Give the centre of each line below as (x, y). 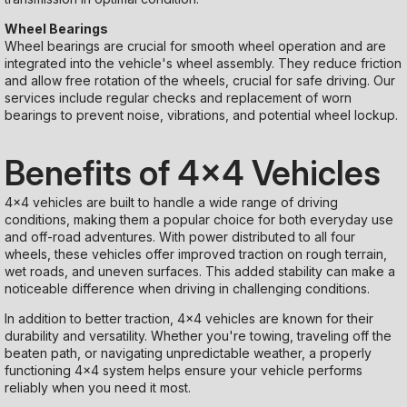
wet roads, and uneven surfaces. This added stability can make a (200, 271)
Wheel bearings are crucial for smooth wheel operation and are (195, 46)
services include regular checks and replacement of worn (178, 98)
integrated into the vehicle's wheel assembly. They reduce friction (203, 64)
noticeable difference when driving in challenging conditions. (187, 288)
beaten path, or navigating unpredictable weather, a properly (188, 352)
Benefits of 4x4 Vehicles (193, 173)
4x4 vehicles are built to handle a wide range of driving (171, 202)
